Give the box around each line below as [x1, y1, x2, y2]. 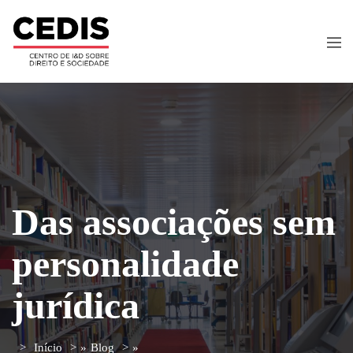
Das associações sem [12, 200, 336, 243]
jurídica [12, 284, 139, 326]
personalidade [12, 242, 239, 284]
